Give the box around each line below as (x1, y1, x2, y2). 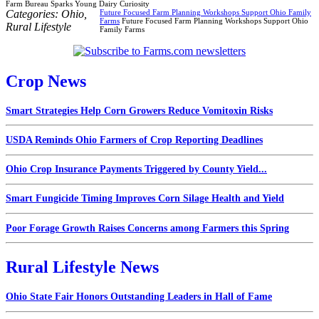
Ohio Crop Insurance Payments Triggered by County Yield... (6, 164, 267, 175)
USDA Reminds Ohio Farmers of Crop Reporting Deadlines (6, 134, 263, 145)
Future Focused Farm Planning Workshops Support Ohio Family (100, 7, 311, 16)
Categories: (6, 7, 61, 20)
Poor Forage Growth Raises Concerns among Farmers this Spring (6, 222, 289, 234)
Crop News (6, 71, 86, 90)
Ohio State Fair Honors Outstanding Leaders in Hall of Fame (6, 291, 272, 302)
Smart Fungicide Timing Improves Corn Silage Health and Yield (6, 193, 284, 204)
